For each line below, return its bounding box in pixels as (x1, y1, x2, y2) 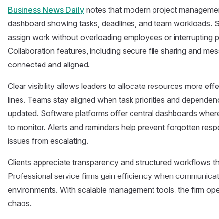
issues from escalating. (8, 136, 88, 146)
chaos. (8, 198, 32, 208)
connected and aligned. (8, 60, 90, 69)
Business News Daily (8, 5, 84, 15)
